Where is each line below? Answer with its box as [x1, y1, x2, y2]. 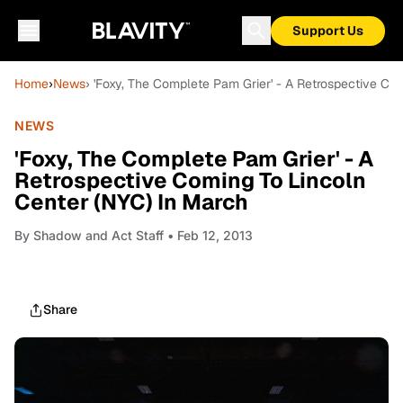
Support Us [292, 22, 363, 39]
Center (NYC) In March [14, 188, 248, 216]
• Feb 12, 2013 [164, 228, 253, 243]
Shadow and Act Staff [33, 228, 164, 243]
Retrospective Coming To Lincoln [14, 166, 366, 194]
